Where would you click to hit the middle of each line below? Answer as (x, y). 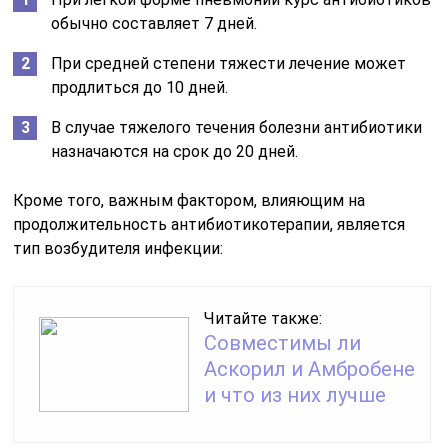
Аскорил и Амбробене (310, 368)
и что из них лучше (295, 394)
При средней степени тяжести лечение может (229, 63)
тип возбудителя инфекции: (118, 248)
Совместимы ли (283, 342)
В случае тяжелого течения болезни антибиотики (237, 127)
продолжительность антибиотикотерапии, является (209, 224)
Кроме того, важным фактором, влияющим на (189, 200)
